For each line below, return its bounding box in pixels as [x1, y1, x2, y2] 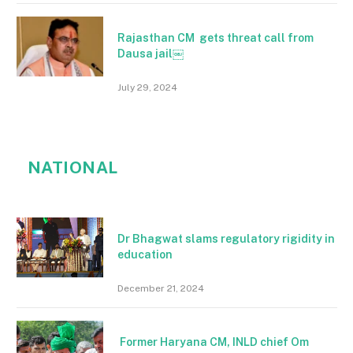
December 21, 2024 [117, 282, 204, 294]
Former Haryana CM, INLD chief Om [117, 335, 309, 348]
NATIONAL [28, 157, 118, 177]
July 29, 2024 [117, 81, 177, 93]
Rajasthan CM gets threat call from [117, 31, 314, 44]
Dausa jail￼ [117, 46, 184, 60]
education [117, 247, 173, 261]
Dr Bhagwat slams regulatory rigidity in [117, 232, 335, 245]
